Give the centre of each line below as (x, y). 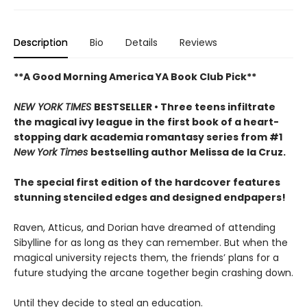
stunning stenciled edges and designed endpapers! (150, 197)
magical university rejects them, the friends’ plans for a (146, 258)
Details (142, 42)
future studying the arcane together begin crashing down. (153, 273)
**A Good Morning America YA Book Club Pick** (135, 77)
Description (41, 42)
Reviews (198, 42)
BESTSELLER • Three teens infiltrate (185, 107)
